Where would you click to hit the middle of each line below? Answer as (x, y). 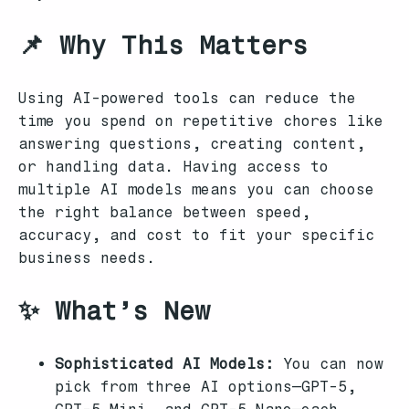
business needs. (87, 258)
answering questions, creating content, (192, 144)
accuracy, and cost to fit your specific (196, 235)
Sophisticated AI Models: (164, 364)
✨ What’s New (114, 310)
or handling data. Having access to (173, 167)
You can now (329, 364)
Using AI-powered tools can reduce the (187, 98)
